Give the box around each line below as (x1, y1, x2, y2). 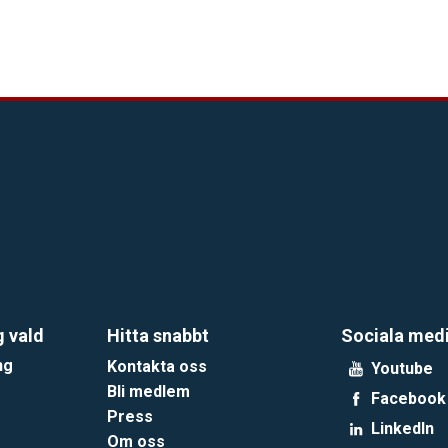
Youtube (370, 358, 433, 378)
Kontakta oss (107, 356, 208, 376)
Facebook (370, 388, 446, 408)
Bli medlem (107, 381, 191, 401)
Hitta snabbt (107, 324, 210, 346)
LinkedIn (370, 418, 434, 438)
